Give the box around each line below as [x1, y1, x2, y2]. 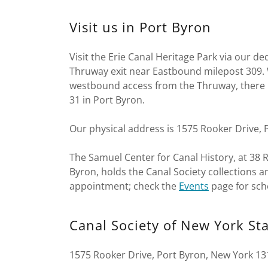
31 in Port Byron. [69, 93, 145, 107]
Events [179, 179, 209, 193]
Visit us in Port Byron [69, 18, 211, 36]
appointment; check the [69, 179, 179, 193]
